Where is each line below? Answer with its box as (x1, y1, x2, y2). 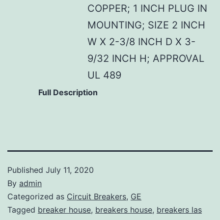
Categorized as (7, 191, 67, 201)
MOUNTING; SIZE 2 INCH (87, 19, 205, 31)
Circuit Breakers (67, 191, 126, 201)
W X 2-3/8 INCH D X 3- (87, 35, 195, 48)
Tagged (7, 204, 38, 215)
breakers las (157, 204, 202, 215)
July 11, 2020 (46, 165, 94, 175)
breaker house (38, 204, 91, 215)
